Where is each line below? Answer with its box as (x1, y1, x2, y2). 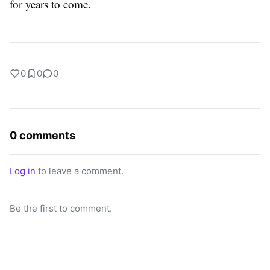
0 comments (10, 129, 75, 142)
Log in (10, 165, 36, 177)
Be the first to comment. (10, 202, 112, 215)
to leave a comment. (36, 165, 124, 177)
